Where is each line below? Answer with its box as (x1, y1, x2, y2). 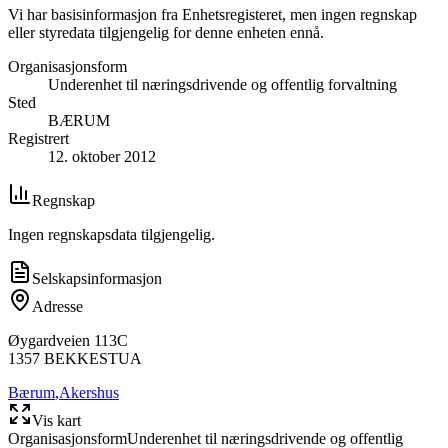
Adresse (32, 297, 83, 315)
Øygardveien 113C (8, 331, 128, 349)
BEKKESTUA (44, 349, 142, 367)
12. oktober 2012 (48, 147, 156, 165)
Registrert (8, 129, 69, 147)
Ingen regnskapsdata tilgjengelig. (8, 225, 215, 243)
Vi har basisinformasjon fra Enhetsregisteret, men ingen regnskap (8, 5, 417, 23)
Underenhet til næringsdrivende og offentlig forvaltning (48, 75, 397, 93)
